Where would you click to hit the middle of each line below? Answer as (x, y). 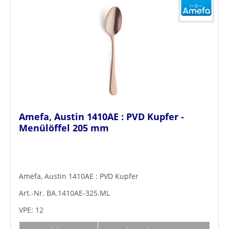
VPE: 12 (31, 210)
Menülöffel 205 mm (64, 128)
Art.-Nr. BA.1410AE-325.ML (64, 193)
